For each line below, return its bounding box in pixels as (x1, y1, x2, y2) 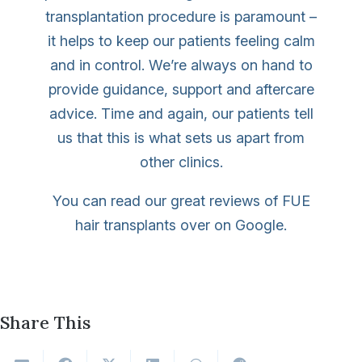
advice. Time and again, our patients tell (48, 104, 314, 122)
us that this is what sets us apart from (57, 128, 305, 146)
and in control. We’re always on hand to (49, 56, 313, 74)
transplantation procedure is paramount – (45, 7, 317, 25)
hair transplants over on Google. (75, 216, 287, 234)
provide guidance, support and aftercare (48, 80, 314, 98)
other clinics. (139, 153, 223, 170)
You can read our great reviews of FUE (52, 192, 310, 209)
